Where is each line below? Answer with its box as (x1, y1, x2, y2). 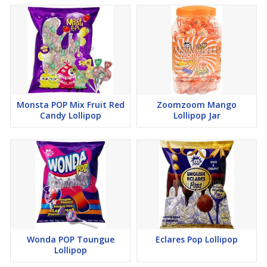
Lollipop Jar (173, 110, 221, 122)
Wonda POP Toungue (26, 234, 114, 246)
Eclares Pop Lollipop (156, 234, 238, 246)
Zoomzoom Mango (157, 99, 237, 111)
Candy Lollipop (39, 110, 101, 122)
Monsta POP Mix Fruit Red (16, 99, 125, 111)
